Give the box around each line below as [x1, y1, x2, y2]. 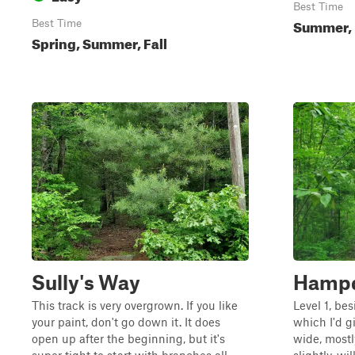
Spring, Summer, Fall [32, 31, 167, 52]
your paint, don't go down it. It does [32, 315, 220, 329]
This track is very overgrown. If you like [32, 298, 238, 312]
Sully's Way [32, 270, 140, 294]
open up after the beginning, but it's [32, 331, 225, 345]
